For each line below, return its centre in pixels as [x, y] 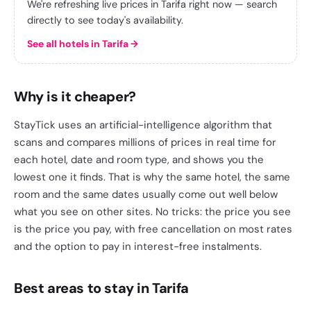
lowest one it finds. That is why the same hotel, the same [152, 177]
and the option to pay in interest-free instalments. [138, 246]
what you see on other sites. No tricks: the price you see [152, 212]
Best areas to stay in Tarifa [101, 288]
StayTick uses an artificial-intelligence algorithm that [143, 125]
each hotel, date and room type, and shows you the [139, 160]
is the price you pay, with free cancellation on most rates [153, 229]
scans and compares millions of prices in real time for [145, 142]
